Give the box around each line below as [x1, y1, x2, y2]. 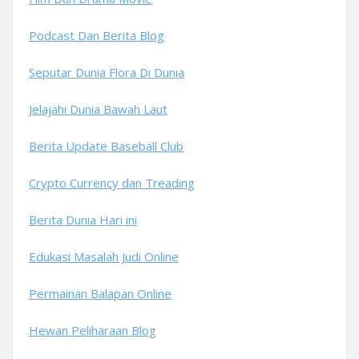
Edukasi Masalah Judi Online [29, 248, 179, 264]
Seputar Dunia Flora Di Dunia [29, 64, 184, 80]
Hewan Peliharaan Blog [29, 322, 156, 338]
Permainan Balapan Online [29, 285, 171, 301]
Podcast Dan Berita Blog [29, 27, 164, 43]
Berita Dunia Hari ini [29, 212, 137, 228]
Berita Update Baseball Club [29, 138, 184, 154]
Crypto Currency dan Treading [29, 175, 195, 191]
